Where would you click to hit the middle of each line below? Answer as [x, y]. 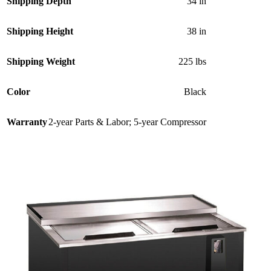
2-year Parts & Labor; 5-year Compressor [127, 122]
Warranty [27, 122]
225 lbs [192, 62]
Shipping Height [40, 31]
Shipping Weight [41, 62]
